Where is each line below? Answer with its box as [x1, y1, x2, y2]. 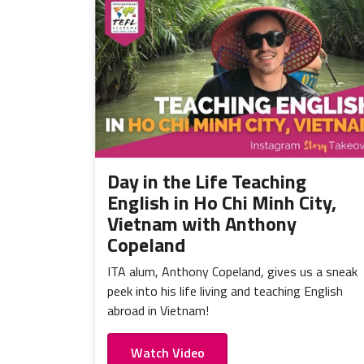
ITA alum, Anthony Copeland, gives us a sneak [107, 262, 357, 282]
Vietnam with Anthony [107, 209, 297, 239]
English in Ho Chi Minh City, [107, 188, 336, 218]
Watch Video [130, 342, 205, 362]
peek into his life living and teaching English [107, 281, 343, 301]
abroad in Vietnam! [107, 301, 209, 321]
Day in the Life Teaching [107, 167, 306, 197]
